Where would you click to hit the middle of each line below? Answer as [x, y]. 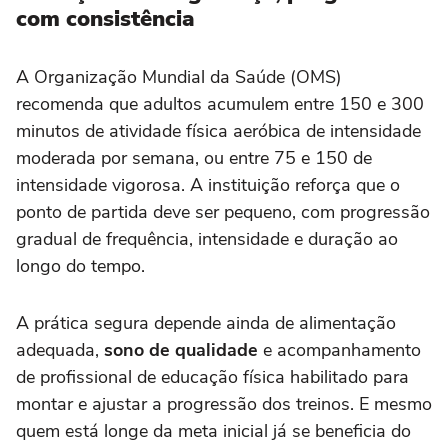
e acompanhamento [342, 350]
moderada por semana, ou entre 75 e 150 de [194, 158]
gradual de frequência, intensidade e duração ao [207, 239]
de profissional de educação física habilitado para [212, 377]
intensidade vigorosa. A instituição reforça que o [208, 185]
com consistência [105, 19]
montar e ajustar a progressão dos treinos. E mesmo [224, 404]
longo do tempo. [80, 266]
